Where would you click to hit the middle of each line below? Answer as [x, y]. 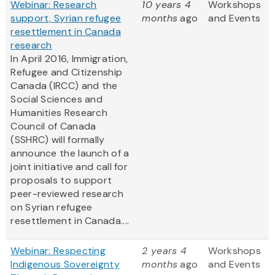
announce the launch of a [70, 153]
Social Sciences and [57, 99]
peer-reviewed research [67, 194]
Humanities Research [59, 113]
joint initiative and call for [69, 167]
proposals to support [61, 180]
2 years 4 [165, 251]
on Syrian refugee [52, 207]
